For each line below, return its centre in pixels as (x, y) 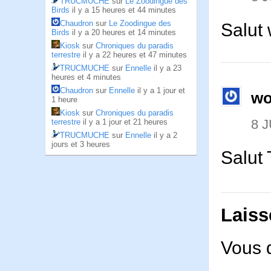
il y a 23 (168, 68)
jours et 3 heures (81, 144)
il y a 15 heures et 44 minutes (124, 10)
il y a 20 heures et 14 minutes (124, 32)
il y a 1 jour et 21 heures (125, 122)
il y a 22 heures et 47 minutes (135, 55)
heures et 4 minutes (86, 77)
